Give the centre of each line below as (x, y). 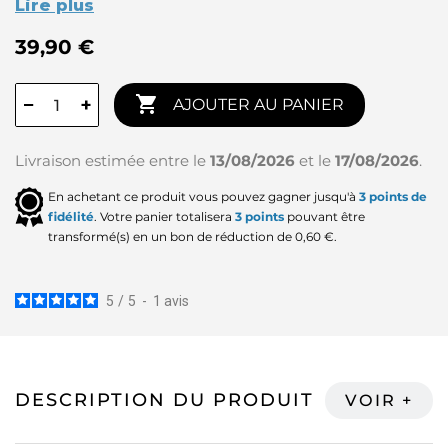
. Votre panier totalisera (164, 217)
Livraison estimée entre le (112, 161)
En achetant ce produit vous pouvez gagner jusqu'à (203, 197)
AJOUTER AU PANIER (258, 105)
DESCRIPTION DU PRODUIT (164, 400)
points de (396, 197)
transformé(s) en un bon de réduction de (171, 237)
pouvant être (324, 217)
